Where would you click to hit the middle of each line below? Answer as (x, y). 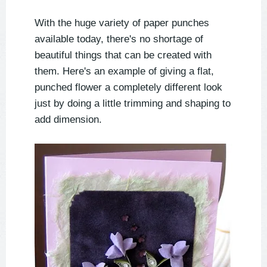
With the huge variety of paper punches (122, 23)
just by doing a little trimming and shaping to (133, 104)
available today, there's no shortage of (119, 39)
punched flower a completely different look (128, 88)
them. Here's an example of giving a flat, (124, 72)
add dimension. (68, 120)
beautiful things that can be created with (123, 55)
